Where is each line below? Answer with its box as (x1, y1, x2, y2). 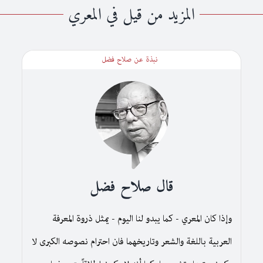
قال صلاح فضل (89, 173, 174, 200)
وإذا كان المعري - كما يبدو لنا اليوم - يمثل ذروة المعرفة (52, 211, 232, 226)
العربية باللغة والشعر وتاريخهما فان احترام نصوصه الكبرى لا (31, 234, 232, 249)
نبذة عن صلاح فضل (101, 53, 158, 65)
